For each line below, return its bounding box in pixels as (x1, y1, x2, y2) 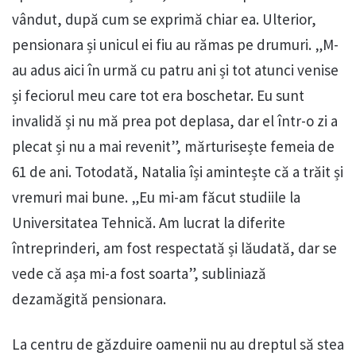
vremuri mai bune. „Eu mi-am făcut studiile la (12, 187, 300, 207)
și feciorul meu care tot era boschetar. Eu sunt (12, 85, 304, 105)
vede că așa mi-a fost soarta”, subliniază (12, 263, 266, 283)
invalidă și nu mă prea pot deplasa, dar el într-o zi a (12, 110, 338, 130)
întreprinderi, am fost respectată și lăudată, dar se (12, 238, 337, 257)
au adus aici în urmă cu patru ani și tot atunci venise (12, 60, 339, 79)
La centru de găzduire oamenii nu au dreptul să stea (12, 334, 344, 354)
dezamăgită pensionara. (12, 288, 166, 308)
